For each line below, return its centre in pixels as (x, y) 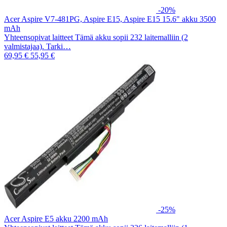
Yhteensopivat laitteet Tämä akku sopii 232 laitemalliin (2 (96, 37)
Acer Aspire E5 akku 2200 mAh (56, 218)
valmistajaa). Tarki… (37, 46)
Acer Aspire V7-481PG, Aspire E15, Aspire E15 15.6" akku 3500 (110, 19)
